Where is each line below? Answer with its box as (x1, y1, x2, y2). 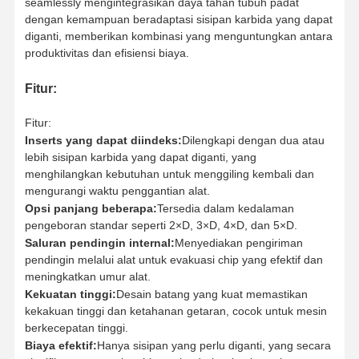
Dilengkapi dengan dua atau (181, 134, 325, 147)
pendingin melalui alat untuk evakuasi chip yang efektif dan (24, 253, 323, 267)
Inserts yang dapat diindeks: (24, 134, 182, 147)
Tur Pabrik (257, 306, 310, 320)
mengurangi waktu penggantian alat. (24, 184, 210, 198)
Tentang (193, 306, 235, 320)
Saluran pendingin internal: (24, 236, 175, 250)
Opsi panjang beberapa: (24, 202, 157, 216)
